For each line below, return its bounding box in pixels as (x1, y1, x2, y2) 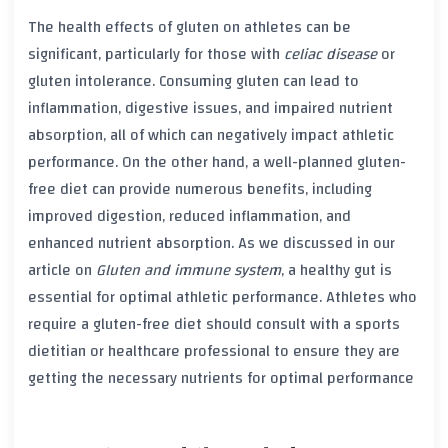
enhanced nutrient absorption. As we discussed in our (28, 229, 395, 258)
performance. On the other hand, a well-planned (28, 148, 357, 177)
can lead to (279, 67, 359, 96)
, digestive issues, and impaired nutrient (118, 94, 393, 123)
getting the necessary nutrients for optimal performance (28, 364, 414, 393)
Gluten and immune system (96, 256, 281, 285)
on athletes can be (219, 13, 351, 42)
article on (28, 256, 96, 285)
